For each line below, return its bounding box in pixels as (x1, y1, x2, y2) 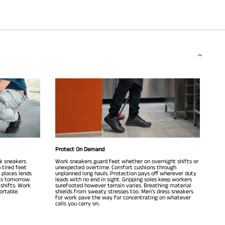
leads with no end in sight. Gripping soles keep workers (55, 176, 192, 183)
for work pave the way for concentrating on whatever (55, 194, 191, 201)
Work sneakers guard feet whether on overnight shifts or (55, 158, 198, 165)
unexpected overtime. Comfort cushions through (55, 164, 176, 171)
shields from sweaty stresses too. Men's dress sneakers (55, 188, 193, 195)
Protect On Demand (55, 146, 104, 153)
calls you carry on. (55, 200, 99, 207)
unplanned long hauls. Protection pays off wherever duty (55, 170, 196, 177)
